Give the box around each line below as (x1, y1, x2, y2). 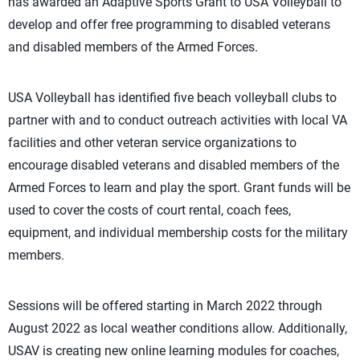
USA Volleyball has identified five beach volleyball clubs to (8, 90, 337, 106)
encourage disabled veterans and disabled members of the (8, 157, 339, 174)
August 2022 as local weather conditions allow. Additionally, (8, 321, 347, 337)
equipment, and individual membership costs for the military (8, 225, 348, 241)
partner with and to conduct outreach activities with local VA (8, 112, 347, 129)
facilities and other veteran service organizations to (8, 135, 297, 151)
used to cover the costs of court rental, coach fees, (8, 202, 291, 219)
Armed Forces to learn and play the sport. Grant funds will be (8, 180, 350, 196)
